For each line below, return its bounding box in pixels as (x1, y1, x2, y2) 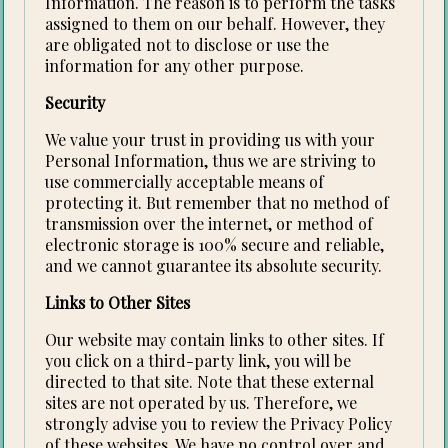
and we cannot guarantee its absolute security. (45, 255, 383, 277)
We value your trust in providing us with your (45, 129, 376, 151)
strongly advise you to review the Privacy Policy (45, 413, 393, 435)
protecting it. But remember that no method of (45, 192, 390, 214)
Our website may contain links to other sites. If (45, 329, 385, 351)
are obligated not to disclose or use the (45, 34, 330, 56)
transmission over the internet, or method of (45, 213, 374, 235)
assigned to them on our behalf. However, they (45, 13, 386, 35)
